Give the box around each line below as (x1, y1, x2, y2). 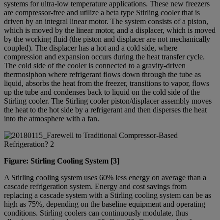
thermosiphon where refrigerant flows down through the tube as (4, 70, 201, 79)
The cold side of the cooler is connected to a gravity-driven (4, 61, 186, 70)
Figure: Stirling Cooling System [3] (4, 157, 119, 165)
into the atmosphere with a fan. (4, 114, 99, 123)
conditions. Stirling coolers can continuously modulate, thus (4, 209, 188, 218)
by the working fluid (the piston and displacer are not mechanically (4, 35, 210, 44)
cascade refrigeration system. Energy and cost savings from (4, 182, 187, 191)
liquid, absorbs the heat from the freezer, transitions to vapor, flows (4, 79, 209, 88)
